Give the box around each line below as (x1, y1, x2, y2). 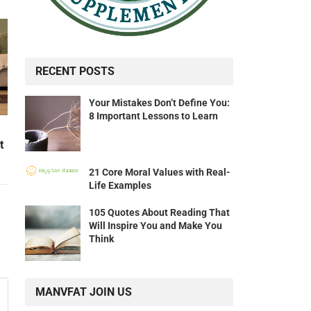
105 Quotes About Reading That (89, 207, 230, 219)
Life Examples (89, 180, 151, 192)
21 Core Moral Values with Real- (89, 167, 230, 178)
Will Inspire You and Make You (89, 220, 222, 232)
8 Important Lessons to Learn (89, 110, 218, 122)
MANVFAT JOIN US (35, 285, 132, 299)
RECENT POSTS (35, 65, 115, 78)
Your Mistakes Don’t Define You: (89, 97, 230, 109)
